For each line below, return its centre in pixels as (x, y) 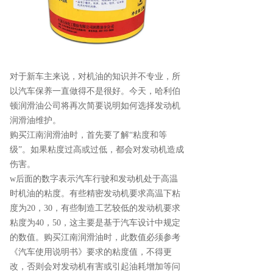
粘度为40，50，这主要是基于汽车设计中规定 (95, 222)
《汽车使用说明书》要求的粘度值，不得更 (91, 252)
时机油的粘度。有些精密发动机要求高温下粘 (95, 193)
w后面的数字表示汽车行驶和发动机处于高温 (94, 179)
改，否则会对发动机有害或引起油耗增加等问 (95, 266)
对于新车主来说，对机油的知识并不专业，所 (95, 76)
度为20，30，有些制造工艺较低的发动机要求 (95, 208)
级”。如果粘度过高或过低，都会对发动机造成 (97, 149)
